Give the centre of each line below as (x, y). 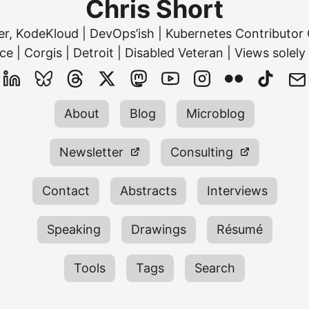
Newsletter (95, 152)
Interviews (237, 190)
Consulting (205, 152)
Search (215, 268)
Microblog (216, 113)
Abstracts (148, 190)
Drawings (158, 229)
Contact (66, 190)
